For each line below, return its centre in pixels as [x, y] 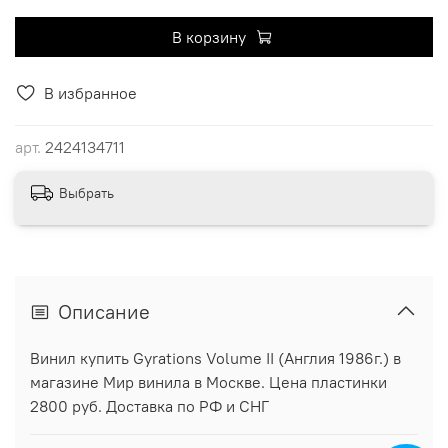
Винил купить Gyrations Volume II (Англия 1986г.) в [215, 358]
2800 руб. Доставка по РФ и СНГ [149, 406]
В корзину [208, 36]
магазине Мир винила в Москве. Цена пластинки [208, 382]
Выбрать [86, 192]
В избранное [90, 92]
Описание [104, 312]
